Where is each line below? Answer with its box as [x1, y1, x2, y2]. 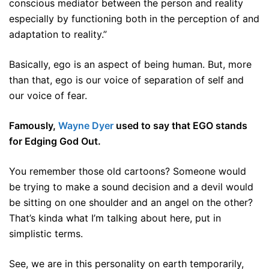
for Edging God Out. [9, 135, 101, 148]
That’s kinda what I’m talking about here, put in [9, 212, 221, 225]
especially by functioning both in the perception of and [9, 13, 259, 25]
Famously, [9, 119, 58, 132]
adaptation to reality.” [9, 28, 107, 41]
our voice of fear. [9, 89, 87, 102]
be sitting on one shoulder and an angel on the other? [9, 196, 253, 209]
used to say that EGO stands [113, 119, 247, 132]
